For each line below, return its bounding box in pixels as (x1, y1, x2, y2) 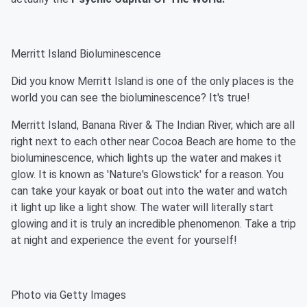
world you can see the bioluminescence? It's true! (11, 91, 250, 104)
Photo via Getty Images (11, 288, 126, 302)
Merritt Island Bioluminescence (11, 47, 161, 60)
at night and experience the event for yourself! (11, 234, 237, 247)
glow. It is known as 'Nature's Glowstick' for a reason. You (11, 168, 284, 181)
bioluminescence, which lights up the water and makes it (11, 151, 282, 164)
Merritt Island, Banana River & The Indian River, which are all (11, 119, 295, 132)
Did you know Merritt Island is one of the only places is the (11, 75, 294, 88)
